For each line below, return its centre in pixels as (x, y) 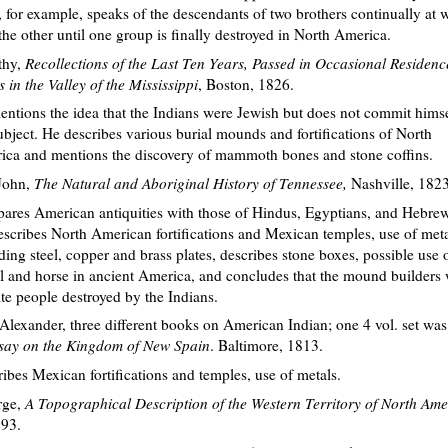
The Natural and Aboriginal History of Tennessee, (192, 182)
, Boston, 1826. (246, 83)
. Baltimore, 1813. (266, 345)
